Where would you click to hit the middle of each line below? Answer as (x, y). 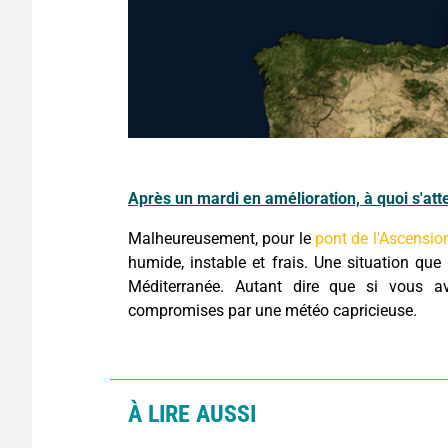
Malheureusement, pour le (219, 238)
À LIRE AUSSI (192, 413)
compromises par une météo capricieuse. (272, 310)
